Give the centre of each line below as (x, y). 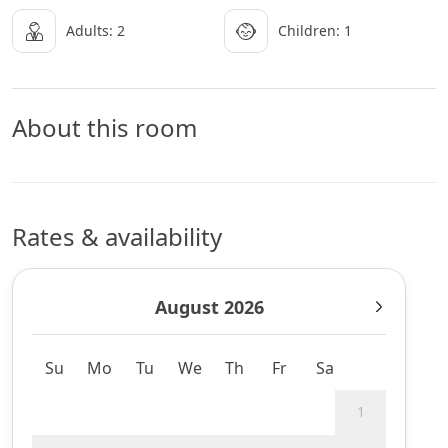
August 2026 (209, 306)
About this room (104, 127)
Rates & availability (117, 236)
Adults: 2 (95, 30)
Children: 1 (315, 30)
